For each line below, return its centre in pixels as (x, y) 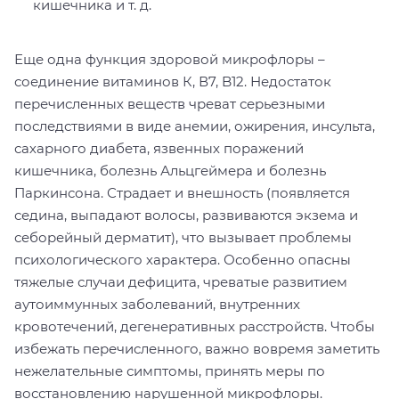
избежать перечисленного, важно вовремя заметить (197, 348)
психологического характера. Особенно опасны (183, 259)
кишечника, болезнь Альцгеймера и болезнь (170, 170)
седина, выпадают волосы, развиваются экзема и (186, 215)
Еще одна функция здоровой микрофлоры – (170, 59)
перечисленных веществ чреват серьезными (170, 103)
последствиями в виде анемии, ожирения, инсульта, (195, 126)
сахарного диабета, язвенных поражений (159, 148)
